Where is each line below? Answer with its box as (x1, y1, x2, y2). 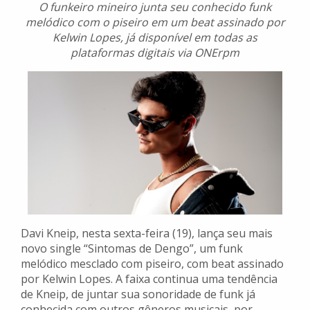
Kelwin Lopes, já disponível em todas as (53, 30, 257, 46)
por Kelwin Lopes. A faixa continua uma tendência (21, 271, 277, 287)
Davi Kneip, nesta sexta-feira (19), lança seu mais (21, 226, 273, 241)
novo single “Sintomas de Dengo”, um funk (21, 241, 243, 257)
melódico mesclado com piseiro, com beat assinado (21, 256, 284, 272)
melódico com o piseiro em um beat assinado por (25, 15, 285, 30)
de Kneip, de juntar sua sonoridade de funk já (21, 286, 255, 302)
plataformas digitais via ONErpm (71, 45, 239, 61)
